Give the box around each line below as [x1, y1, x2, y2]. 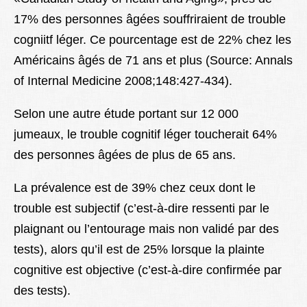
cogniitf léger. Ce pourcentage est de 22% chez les [14, 33, 291, 47]
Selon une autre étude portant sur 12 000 [14, 107, 242, 121]
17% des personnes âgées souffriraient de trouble [14, 12, 286, 27]
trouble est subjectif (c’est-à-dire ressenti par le [14, 201, 269, 216]
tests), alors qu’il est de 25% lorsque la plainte [14, 243, 265, 257]
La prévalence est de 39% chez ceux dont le [14, 181, 256, 195]
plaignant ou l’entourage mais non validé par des [14, 222, 279, 236]
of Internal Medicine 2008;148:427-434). [14, 74, 232, 88]
